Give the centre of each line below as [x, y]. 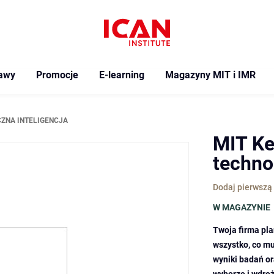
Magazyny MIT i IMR [210, 75]
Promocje [57, 75]
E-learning [121, 75]
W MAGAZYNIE [242, 207]
